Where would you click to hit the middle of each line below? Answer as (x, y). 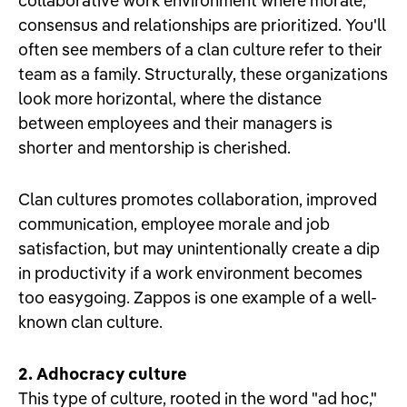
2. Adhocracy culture (103, 373)
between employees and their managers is (175, 123)
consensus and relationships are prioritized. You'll (202, 25)
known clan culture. (90, 322)
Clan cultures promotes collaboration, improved (198, 199)
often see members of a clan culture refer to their (200, 49)
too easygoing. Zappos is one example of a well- (198, 297)
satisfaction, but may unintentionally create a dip (199, 248)
